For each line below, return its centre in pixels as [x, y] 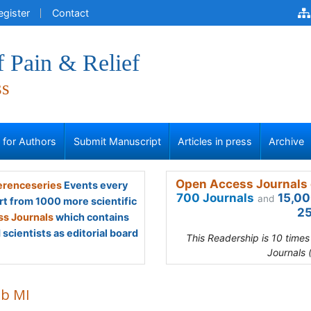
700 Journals [215, 198]
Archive [287, 141]
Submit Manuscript [117, 141]
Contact [70, 13]
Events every [94, 185]
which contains [91, 217]
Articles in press [215, 141]
